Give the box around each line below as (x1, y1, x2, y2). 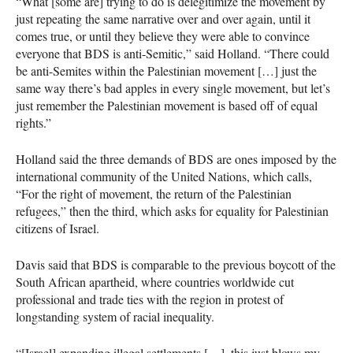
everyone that (16, 44, 84, 61)
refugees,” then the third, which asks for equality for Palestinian (16, 202, 329, 219)
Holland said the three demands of (16, 150, 188, 167)
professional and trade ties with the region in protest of (16, 290, 284, 307)
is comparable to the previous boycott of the (117, 255, 336, 273)
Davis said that (16, 255, 92, 273)
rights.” (16, 113, 51, 131)
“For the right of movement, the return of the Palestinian (16, 184, 292, 202)
